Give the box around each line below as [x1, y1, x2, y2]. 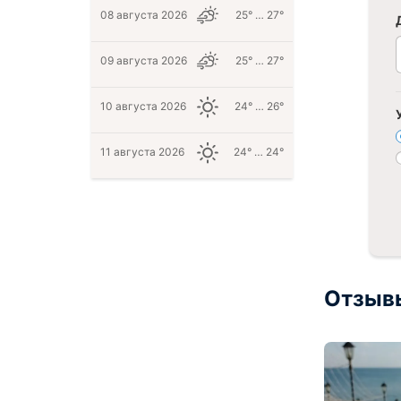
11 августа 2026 [100, 145, 184, 158]
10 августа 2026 [100, 99, 186, 113]
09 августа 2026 [100, 54, 187, 67]
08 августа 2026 [100, 8, 187, 21]
